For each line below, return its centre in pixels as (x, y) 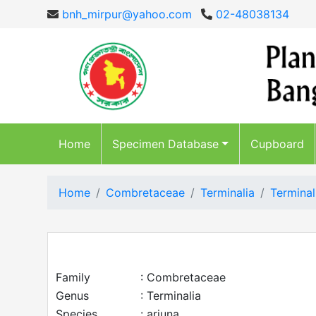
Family (73, 277)
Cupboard (277, 144)
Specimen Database (165, 144)
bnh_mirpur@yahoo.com (125, 14)
